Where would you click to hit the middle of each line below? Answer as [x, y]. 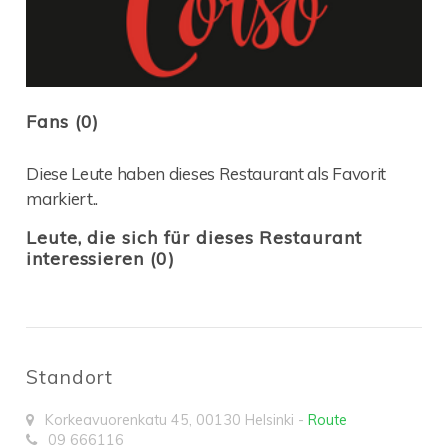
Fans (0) [63, 122]
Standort [69, 377]
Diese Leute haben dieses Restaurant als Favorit [206, 174]
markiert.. [62, 199]
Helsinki [270, 419]
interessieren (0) [100, 259]
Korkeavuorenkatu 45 [117, 419]
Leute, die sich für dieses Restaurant [194, 238]
